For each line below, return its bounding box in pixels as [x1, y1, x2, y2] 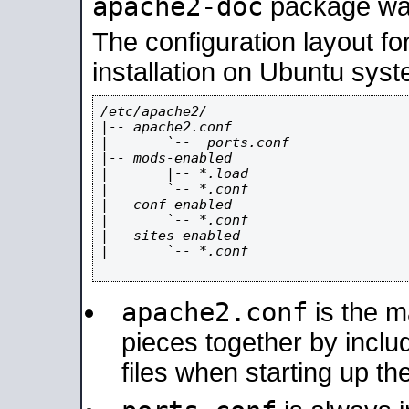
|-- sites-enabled [100, 227, 240, 243]
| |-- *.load [100, 165, 248, 181]
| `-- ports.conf [100, 134, 289, 150]
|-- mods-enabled [100, 150, 232, 165]
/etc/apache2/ [100, 103, 207, 119]
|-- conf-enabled [100, 196, 232, 212]
